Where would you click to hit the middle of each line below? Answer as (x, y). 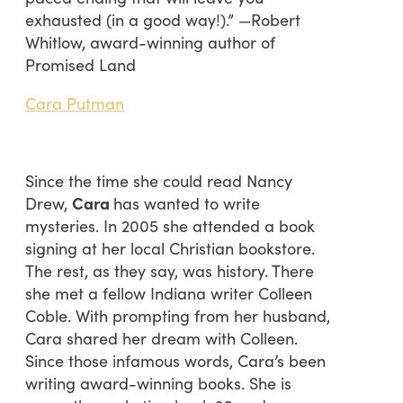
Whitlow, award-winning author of (150, 41)
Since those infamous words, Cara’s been (175, 360)
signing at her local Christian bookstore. (170, 247)
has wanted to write (187, 202)
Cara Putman (75, 103)
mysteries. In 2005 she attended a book (170, 225)
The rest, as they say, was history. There (170, 270)
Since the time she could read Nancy (159, 180)
